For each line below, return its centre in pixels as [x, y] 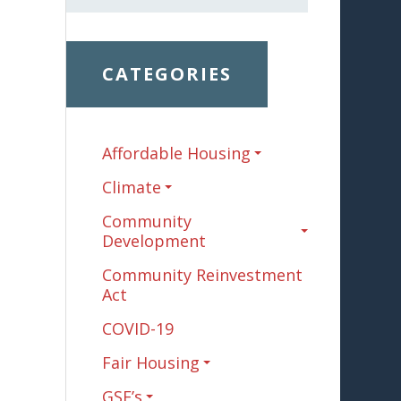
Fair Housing [150, 363]
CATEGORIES [166, 74]
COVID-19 [137, 328]
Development [154, 241]
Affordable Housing [176, 153]
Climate [131, 187]
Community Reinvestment [202, 275]
